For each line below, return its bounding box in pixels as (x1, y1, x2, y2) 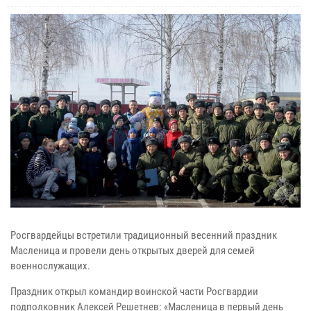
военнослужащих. (10, 259, 90, 272)
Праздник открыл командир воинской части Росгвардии (10, 285, 258, 298)
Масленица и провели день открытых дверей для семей (10, 244, 255, 257)
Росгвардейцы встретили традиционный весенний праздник (10, 228, 277, 242)
